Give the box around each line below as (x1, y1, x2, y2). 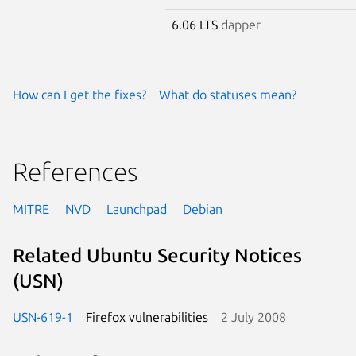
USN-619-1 (13, 309, 73, 324)
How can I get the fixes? (13, 87, 146, 102)
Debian (183, 201, 222, 216)
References (13, 157, 137, 186)
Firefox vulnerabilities (86, 309, 208, 324)
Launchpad (106, 201, 167, 216)
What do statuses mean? (159, 87, 296, 102)
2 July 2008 (221, 309, 286, 324)
